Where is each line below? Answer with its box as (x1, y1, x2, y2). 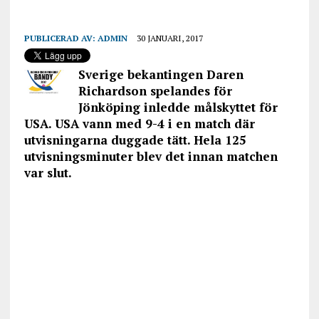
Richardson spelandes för (78, 82, 232, 99)
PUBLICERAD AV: (23, 32, 98, 43)
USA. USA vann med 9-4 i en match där (23, 115, 255, 132)
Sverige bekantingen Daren (78, 66, 244, 83)
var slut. (23, 164, 72, 181)
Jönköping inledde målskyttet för (78, 98, 278, 115)
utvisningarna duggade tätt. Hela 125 (23, 131, 246, 148)
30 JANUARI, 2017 (136, 32, 203, 43)
